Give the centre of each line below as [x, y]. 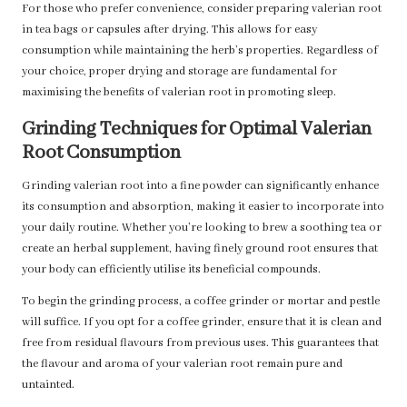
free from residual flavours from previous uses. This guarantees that [200, 344]
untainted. [48, 386]
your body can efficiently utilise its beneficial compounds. [171, 270]
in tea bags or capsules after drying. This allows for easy [169, 30]
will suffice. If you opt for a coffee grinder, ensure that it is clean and [202, 323]
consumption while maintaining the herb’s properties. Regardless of [200, 51]
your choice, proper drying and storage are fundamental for [179, 72]
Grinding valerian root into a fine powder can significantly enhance [200, 187]
